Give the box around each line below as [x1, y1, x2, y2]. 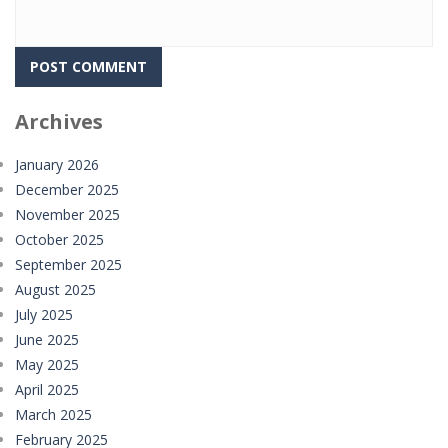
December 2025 [15, 180, 119, 199]
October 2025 [15, 230, 104, 249]
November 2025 [15, 205, 120, 224]
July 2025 [15, 305, 73, 324]
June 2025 [15, 330, 79, 349]
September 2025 [15, 255, 122, 274]
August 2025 [15, 280, 96, 299]
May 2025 [15, 355, 79, 374]
